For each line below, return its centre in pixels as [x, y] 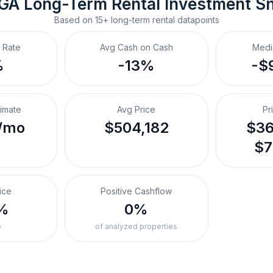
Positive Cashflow [136, 191]
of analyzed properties [136, 226]
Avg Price [136, 109]
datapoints [197, 20]
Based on [74, 20]
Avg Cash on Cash [136, 47]
